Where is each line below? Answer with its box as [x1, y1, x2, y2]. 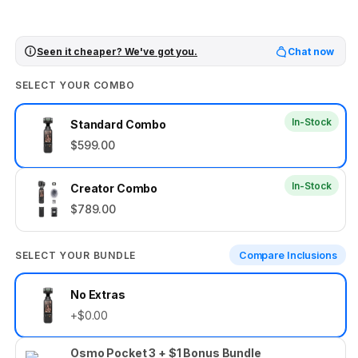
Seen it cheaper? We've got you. [37, 45, 197, 58]
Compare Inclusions [238, 249, 337, 261]
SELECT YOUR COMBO [15, 79, 135, 92]
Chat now [288, 45, 334, 58]
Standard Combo [70, 117, 167, 132]
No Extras [70, 288, 125, 302]
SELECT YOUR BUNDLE [15, 249, 136, 261]
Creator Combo [70, 181, 158, 196]
